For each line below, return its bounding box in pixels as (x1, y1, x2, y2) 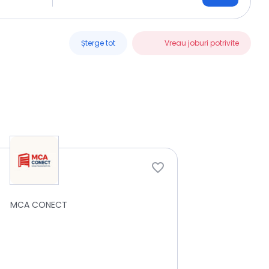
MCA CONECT (10, 198, 67, 211)
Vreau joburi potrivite (165, 38, 239, 48)
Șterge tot (81, 38, 115, 48)
